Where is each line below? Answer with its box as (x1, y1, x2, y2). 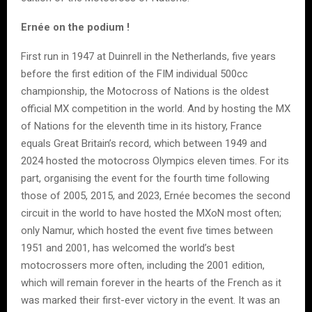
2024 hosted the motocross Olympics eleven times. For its (21, 154, 289, 167)
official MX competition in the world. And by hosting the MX (21, 102, 290, 115)
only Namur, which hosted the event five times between (21, 224, 273, 237)
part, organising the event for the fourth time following (21, 171, 270, 185)
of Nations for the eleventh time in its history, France (21, 119, 262, 132)
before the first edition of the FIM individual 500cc (21, 67, 248, 80)
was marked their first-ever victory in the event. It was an (21, 293, 280, 306)
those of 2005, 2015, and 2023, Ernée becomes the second (21, 189, 290, 202)
